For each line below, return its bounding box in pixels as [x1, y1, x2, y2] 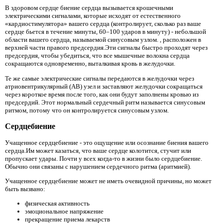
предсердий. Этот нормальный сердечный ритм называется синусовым [5, 98, 205, 106]
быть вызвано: [5, 185, 45, 193]
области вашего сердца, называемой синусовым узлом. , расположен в [5, 36, 201, 44]
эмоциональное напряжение [25, 208, 104, 216]
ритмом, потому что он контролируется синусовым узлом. [5, 106, 169, 114]
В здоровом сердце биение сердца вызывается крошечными [5, 4, 173, 12]
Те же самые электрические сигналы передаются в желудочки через [5, 74, 194, 82]
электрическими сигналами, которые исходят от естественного [5, 12, 181, 20]
